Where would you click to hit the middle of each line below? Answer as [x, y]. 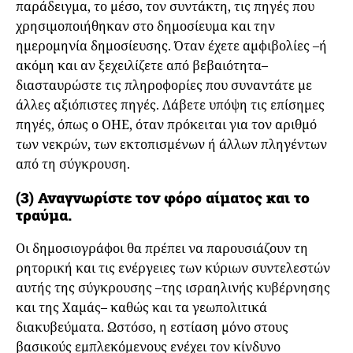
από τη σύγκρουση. [74, 164]
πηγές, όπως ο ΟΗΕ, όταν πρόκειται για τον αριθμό [166, 125]
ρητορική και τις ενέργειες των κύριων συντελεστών [173, 268]
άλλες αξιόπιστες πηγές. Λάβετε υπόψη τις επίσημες [170, 105]
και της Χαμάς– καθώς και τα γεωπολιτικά [141, 307]
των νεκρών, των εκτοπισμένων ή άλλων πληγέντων [171, 145]
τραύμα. [44, 215]
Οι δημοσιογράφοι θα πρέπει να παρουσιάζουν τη [162, 248]
